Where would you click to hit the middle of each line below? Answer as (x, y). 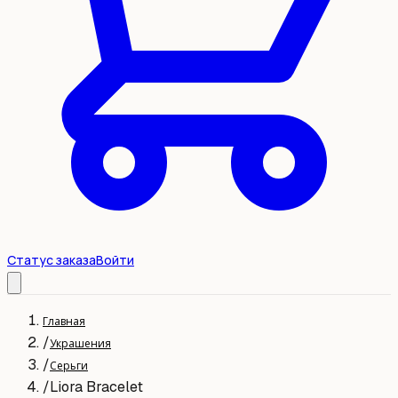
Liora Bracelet (96, 387)
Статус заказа (52, 260)
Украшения (80, 343)
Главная (64, 321)
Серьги (69, 366)
